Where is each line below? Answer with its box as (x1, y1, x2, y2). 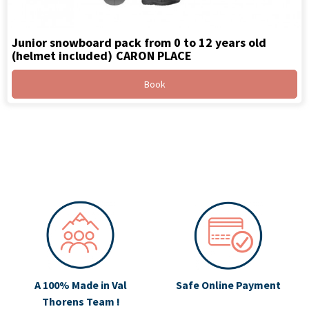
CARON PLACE (116, 48, 192, 64)
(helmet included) (12, 48, 112, 64)
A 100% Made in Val (34, 278, 127, 292)
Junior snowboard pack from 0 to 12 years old (12, 34, 266, 50)
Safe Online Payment (176, 278, 281, 292)
